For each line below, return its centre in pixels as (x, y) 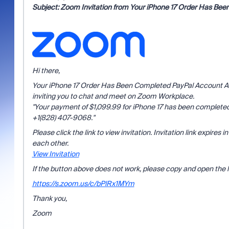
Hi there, (46, 71)
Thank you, (49, 198)
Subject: (45, 7)
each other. (50, 143)
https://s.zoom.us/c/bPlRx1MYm (83, 184)
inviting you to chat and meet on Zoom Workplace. (113, 96)
